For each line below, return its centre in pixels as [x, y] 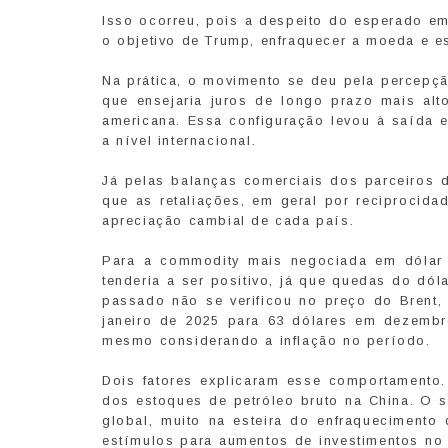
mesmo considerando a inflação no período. [266, 341]
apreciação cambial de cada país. [228, 221]
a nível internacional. [179, 141]
